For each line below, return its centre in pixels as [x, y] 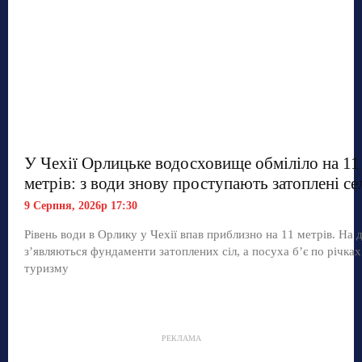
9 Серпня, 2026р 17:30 [81, 205]
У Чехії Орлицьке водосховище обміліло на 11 [192, 163]
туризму [46, 268]
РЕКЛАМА [181, 338]
